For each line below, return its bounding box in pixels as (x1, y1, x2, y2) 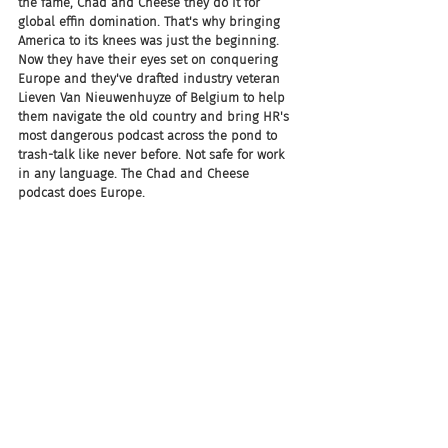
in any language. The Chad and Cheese (18, 166, 253, 181)
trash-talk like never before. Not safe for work (18, 147, 288, 162)
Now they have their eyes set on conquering (18, 52, 282, 67)
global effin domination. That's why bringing (18, 14, 284, 29)
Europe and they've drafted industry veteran (18, 71, 284, 86)
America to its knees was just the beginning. (18, 33, 283, 48)
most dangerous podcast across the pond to (18, 128, 281, 143)
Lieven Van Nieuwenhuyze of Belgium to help (18, 90, 289, 105)
